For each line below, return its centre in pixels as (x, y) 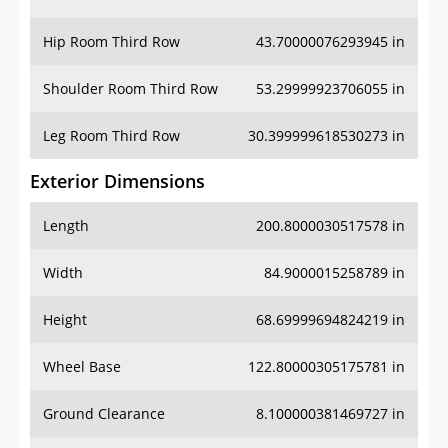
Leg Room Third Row (111, 136)
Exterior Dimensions (117, 181)
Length (66, 226)
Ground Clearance (104, 414)
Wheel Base (82, 367)
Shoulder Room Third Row (130, 89)
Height (65, 320)
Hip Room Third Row (111, 42)
